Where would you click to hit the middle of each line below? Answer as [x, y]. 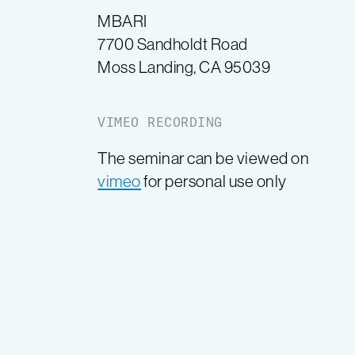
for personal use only [214, 181]
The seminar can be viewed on [204, 158]
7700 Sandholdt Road [173, 44]
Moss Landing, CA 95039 [184, 67]
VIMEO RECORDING [160, 122]
